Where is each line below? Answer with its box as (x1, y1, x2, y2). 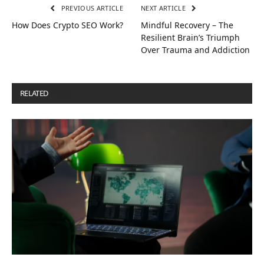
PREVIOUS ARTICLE (59, 4, 123, 13)
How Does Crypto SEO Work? (12, 19, 123, 31)
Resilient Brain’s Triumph (141, 32, 240, 44)
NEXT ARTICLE (141, 4, 188, 13)
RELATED (20, 88, 49, 99)
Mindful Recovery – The (141, 19, 233, 31)
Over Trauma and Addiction (141, 44, 250, 56)
